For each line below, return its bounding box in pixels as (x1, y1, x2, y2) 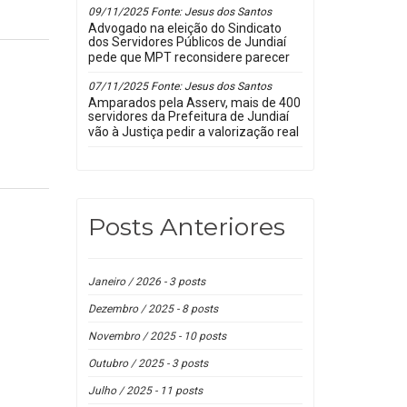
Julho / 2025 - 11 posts (87, 384, 203, 397)
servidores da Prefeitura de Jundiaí (87, 109, 289, 127)
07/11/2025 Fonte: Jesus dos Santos (87, 80, 272, 93)
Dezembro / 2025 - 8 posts (87, 303, 218, 315)
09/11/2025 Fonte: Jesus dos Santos (87, 5, 272, 18)
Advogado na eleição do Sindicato (87, 21, 282, 35)
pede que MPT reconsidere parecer (87, 50, 290, 68)
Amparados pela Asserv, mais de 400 (87, 95, 301, 110)
